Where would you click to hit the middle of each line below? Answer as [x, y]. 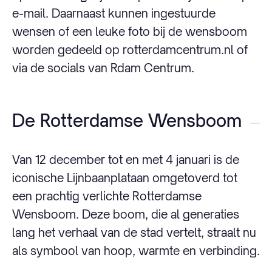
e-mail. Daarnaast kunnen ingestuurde [114, 13]
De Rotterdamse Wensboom [127, 121]
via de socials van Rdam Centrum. [103, 68]
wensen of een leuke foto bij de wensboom [130, 32]
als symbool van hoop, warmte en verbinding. [136, 251]
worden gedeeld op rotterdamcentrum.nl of [130, 50]
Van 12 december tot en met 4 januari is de [126, 160]
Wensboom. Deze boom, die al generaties [126, 214]
